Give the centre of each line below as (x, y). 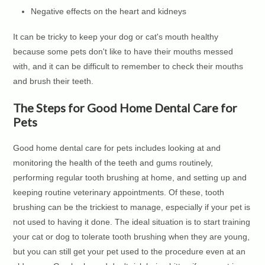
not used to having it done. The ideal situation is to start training (132, 222)
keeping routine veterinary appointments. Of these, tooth (119, 192)
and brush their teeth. (54, 81)
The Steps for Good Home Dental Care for (125, 107)
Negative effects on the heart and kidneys (109, 11)
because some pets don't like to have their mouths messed (123, 51)
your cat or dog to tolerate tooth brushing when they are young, (132, 236)
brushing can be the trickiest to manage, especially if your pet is (132, 207)
